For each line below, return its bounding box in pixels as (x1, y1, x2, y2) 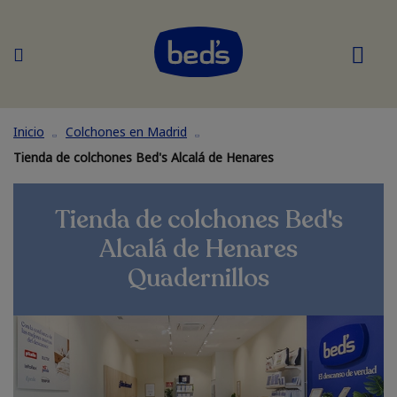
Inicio (13, 123, 44, 140)
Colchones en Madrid (66, 123, 187, 140)
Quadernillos (128, 261, 269, 295)
